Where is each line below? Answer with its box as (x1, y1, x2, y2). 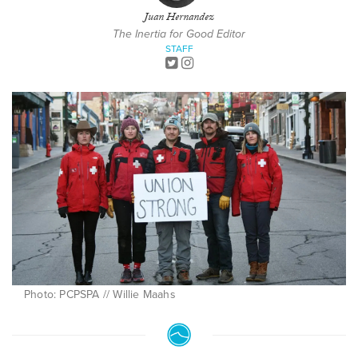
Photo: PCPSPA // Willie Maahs (24, 288, 176, 302)
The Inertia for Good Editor (113, 27, 245, 41)
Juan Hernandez (144, 9, 214, 28)
